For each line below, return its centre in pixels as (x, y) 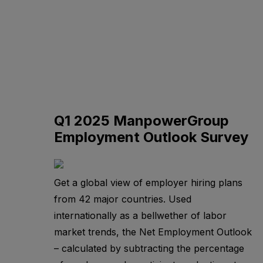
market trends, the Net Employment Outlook (153, 232)
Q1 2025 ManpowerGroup (141, 121)
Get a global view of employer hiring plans (148, 183)
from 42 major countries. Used (123, 199)
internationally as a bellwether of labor (140, 216)
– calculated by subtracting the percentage (149, 249)
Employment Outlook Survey (151, 137)
